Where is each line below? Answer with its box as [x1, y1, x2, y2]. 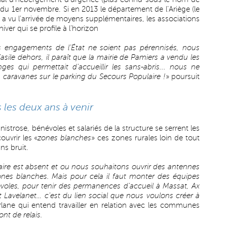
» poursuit [165, 72, 200, 81]
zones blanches [37, 134, 92, 142]
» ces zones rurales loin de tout [91, 134, 200, 142]
